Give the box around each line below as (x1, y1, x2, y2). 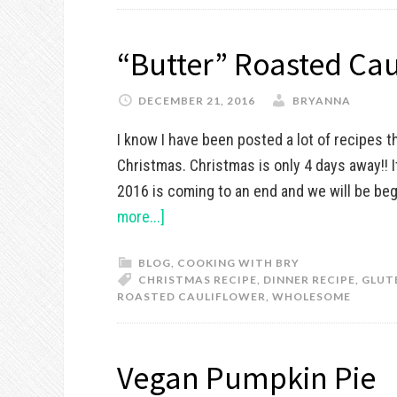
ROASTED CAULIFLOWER (117, 290, 266, 303)
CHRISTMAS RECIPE (138, 273, 257, 286)
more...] (117, 207, 165, 226)
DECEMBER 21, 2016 (138, 94, 255, 107)
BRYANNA (292, 94, 351, 107)
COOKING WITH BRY (177, 256, 300, 269)
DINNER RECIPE (263, 273, 355, 286)
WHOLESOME (272, 290, 351, 303)
